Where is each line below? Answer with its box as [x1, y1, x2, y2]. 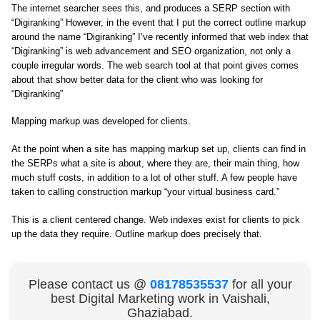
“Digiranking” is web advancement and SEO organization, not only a [11, 45, 291, 56]
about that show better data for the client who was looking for [11, 74, 263, 85]
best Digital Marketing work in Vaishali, [50, 291, 270, 306]
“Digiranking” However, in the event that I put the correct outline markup [11, 16, 306, 28]
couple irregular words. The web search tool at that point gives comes [11, 59, 299, 71]
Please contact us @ [28, 276, 150, 291]
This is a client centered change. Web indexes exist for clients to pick [11, 214, 300, 225]
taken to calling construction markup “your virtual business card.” [11, 186, 279, 198]
